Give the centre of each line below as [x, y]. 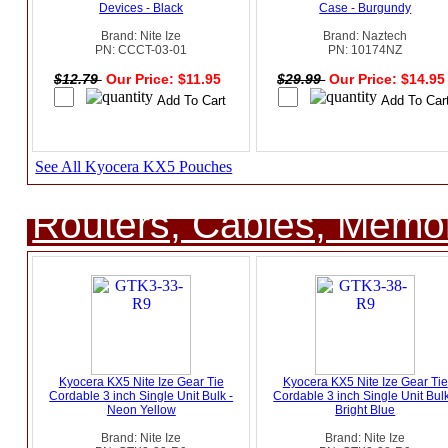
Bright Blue [365, 410]
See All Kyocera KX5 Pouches [134, 167]
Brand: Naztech [365, 36]
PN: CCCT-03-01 [141, 50]
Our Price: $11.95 [165, 79]
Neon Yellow [141, 410]
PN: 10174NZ [365, 50]
